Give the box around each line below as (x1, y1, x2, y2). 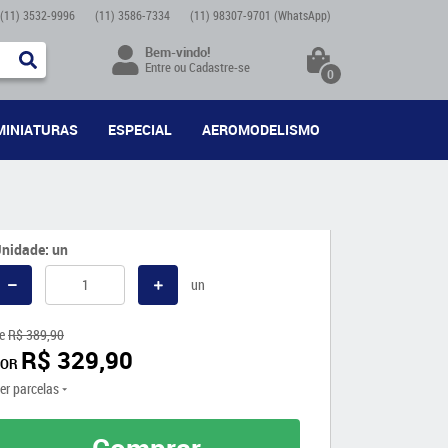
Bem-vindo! (145, 43, 212, 62)
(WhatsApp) (274, 7, 331, 23)
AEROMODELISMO (201, 120, 320, 139)
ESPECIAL (107, 120, 172, 139)
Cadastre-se (189, 58, 251, 77)
